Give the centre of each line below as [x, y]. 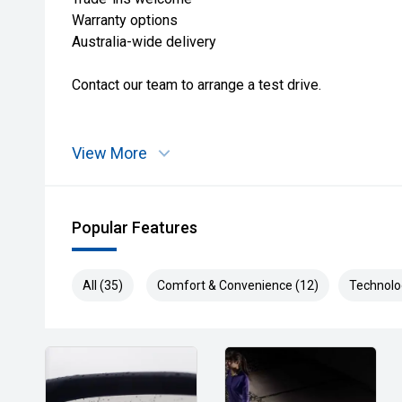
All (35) [103, 285]
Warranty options [125, 20]
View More [109, 153]
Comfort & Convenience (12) [238, 285]
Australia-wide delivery [144, 42]
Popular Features [135, 227]
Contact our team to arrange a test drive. [197, 85]
